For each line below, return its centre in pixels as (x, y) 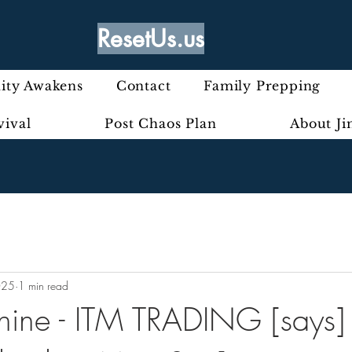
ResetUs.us (151, 38)
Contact (143, 86)
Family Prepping (262, 86)
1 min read (43, 285)
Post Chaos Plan (161, 123)
